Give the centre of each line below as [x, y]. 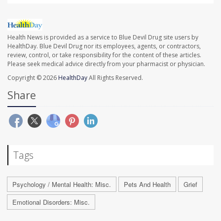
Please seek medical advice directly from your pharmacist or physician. [106, 64]
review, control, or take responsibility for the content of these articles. [104, 55]
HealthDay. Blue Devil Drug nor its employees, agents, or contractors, [104, 46]
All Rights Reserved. [115, 78]
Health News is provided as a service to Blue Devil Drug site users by [103, 37]
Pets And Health [147, 184]
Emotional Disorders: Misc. [51, 202]
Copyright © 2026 [33, 78]
